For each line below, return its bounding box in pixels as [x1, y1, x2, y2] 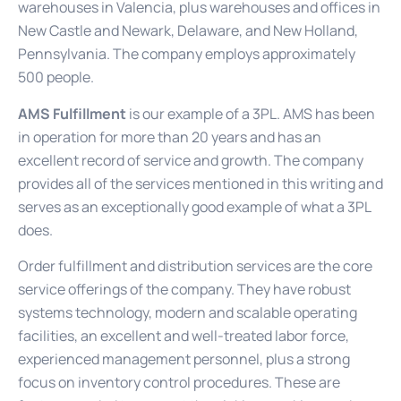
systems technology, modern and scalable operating [18, 303, 357, 323]
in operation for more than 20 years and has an [18, 126, 321, 147]
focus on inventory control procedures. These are [18, 372, 340, 393]
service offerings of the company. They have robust [18, 279, 351, 300]
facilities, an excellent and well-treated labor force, [18, 326, 349, 346]
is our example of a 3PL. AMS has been [126, 103, 375, 124]
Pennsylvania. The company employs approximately [18, 44, 355, 64]
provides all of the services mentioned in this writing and [18, 173, 383, 193]
